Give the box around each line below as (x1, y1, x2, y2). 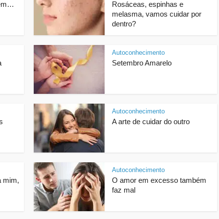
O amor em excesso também (112, 176, 206, 184)
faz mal (112, 186, 135, 194)
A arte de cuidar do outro (112, 117, 190, 126)
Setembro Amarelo (112, 59, 172, 67)
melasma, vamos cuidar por (112, 10, 201, 18)
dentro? (112, 20, 136, 28)
